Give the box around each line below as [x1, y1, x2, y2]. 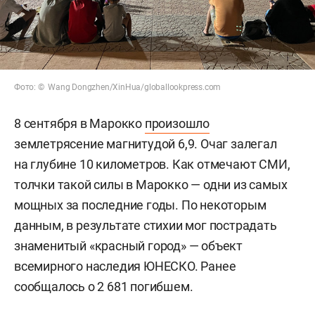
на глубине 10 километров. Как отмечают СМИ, [14, 156, 290, 172]
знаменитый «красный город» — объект [14, 238, 243, 253]
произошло [144, 115, 210, 131]
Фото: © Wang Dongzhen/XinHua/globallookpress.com [14, 82, 221, 92]
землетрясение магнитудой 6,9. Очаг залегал [14, 136, 277, 151]
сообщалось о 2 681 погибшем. [14, 278, 193, 294]
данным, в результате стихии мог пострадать [14, 217, 277, 233]
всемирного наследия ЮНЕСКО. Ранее [14, 258, 236, 274]
